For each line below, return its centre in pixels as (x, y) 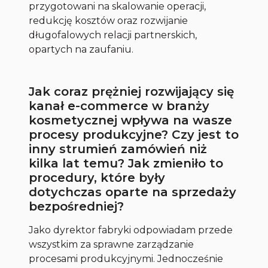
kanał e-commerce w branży (119, 106)
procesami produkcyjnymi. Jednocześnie (126, 259)
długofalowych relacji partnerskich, (113, 35)
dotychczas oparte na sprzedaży (133, 192)
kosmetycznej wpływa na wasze (131, 121)
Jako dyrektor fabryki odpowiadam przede (131, 230)
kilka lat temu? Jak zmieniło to (126, 164)
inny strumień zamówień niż (118, 149)
